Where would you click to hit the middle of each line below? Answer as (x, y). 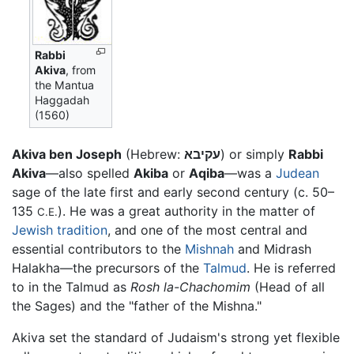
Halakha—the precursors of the (107, 267)
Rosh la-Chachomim (190, 286)
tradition (82, 230)
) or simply (254, 154)
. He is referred (291, 267)
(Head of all (288, 286)
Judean (298, 173)
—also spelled (90, 173)
